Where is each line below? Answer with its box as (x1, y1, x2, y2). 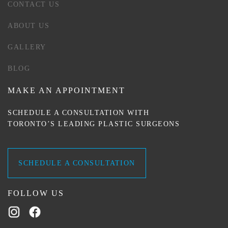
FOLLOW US (8, 189, 64, 197)
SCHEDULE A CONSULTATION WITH (8, 109, 149, 117)
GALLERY (8, 43, 46, 51)
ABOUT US (8, 22, 49, 30)
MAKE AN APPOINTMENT (8, 86, 125, 95)
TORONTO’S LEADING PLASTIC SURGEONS (8, 120, 180, 128)
